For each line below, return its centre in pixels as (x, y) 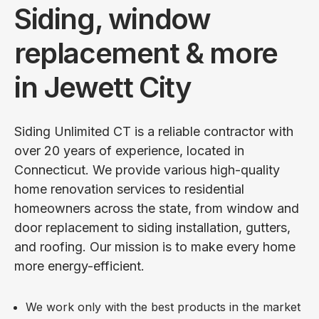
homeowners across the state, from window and (157, 208)
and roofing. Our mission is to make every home (155, 246)
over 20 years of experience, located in (129, 150)
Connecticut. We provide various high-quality (147, 169)
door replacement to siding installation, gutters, (152, 227)
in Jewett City (103, 87)
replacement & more (146, 53)
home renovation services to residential (129, 189)
